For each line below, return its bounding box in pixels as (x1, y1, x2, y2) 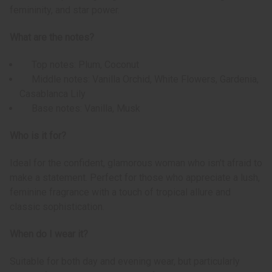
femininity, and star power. (10, 4, 120, 16)
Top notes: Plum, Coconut (19, 59, 140, 71)
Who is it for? (10, 130, 66, 142)
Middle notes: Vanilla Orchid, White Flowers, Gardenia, (19, 73, 259, 86)
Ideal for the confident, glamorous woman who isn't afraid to (10, 157, 262, 169)
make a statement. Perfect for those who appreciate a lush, (10, 172, 260, 184)
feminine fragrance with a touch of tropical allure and (10, 186, 231, 199)
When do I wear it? (10, 228, 88, 240)
